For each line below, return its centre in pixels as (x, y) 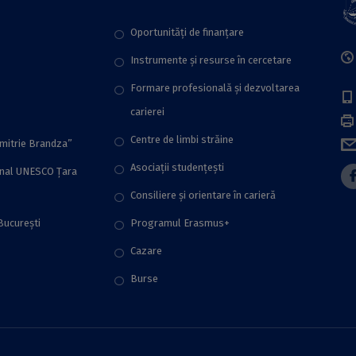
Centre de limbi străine (182, 139)
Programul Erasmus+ (180, 223)
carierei (147, 112)
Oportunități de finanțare (187, 32)
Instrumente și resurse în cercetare (211, 60)
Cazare (146, 251)
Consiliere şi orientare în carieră (203, 195)
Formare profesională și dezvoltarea (215, 88)
